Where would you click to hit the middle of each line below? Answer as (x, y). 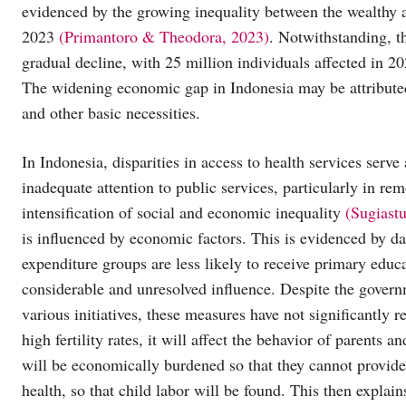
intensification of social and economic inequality (184, 212)
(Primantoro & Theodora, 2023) (164, 36)
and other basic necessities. (111, 112)
